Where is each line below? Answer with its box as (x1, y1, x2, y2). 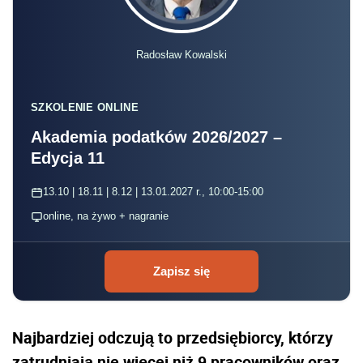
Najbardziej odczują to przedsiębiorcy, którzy (12, 327, 333, 349)
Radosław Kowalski (136, 49, 227, 62)
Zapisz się (153, 264, 210, 279)
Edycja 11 (31, 149, 105, 168)
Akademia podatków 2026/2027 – (31, 128, 282, 147)
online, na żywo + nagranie (43, 210, 169, 223)
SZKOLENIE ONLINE (31, 101, 139, 114)
